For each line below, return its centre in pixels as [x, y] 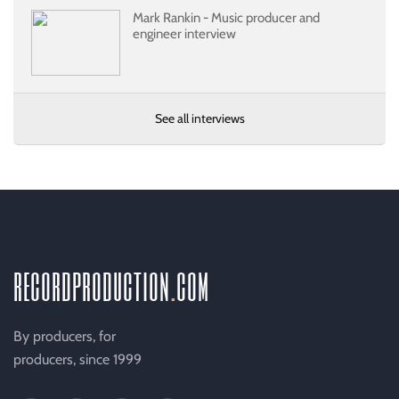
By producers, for [65, 337]
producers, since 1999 [77, 360]
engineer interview [184, 34]
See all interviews [199, 119]
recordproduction [92, 284]
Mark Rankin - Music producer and [226, 18]
